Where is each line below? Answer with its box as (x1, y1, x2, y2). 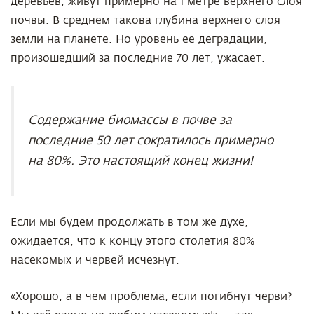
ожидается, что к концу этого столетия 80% (11, 235, 255, 247)
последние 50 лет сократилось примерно (28, 134, 273, 147)
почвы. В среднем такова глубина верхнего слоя (11, 14, 280, 27)
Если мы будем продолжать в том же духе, (11, 216, 248, 228)
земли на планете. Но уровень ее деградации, (11, 33, 267, 46)
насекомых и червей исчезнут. (11, 254, 179, 266)
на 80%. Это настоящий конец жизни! (28, 154, 253, 168)
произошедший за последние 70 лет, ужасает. (11, 52, 265, 64)
